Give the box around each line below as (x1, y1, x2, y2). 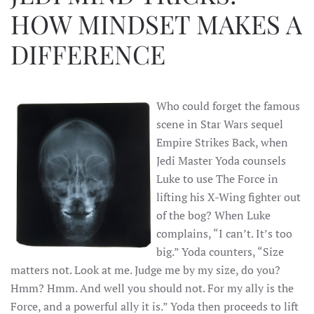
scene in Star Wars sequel (156, 116, 283, 132)
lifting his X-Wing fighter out (156, 189, 301, 205)
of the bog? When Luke (156, 207, 271, 223)
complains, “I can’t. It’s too (156, 226, 292, 241)
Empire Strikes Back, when (156, 135, 288, 150)
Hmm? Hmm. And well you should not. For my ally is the (11, 280, 294, 296)
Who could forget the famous (156, 98, 300, 114)
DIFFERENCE (11, 36, 165, 71)
